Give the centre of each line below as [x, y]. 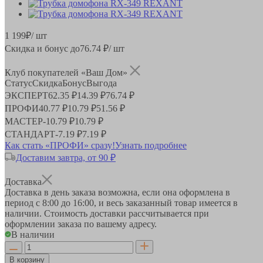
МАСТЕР [24, 121]
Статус [18, 83]
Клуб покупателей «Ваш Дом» [67, 72]
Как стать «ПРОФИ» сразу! [60, 145]
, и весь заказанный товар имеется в [166, 203]
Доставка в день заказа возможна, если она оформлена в [117, 192]
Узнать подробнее [151, 145]
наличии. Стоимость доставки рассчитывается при [107, 213]
